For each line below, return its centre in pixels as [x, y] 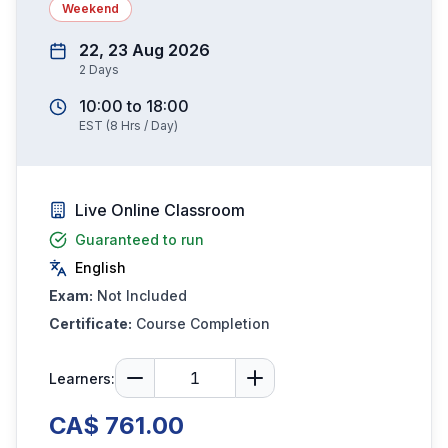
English [100, 267]
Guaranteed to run [139, 239]
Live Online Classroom [160, 210]
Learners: [82, 378]
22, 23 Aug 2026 [144, 50]
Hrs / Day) [148, 125]
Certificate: [90, 323]
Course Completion [203, 323]
